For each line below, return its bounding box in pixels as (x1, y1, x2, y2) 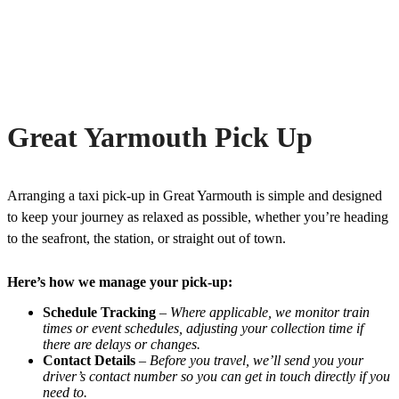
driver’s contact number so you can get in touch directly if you (43, 368, 390, 384)
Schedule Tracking (43, 304, 156, 320)
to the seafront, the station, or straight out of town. (7, 230, 286, 246)
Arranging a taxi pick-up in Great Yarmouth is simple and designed (7, 187, 382, 203)
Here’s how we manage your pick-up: (7, 273, 232, 289)
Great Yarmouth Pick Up (7, 121, 313, 154)
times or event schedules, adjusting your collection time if (43, 320, 363, 336)
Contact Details (43, 352, 135, 368)
